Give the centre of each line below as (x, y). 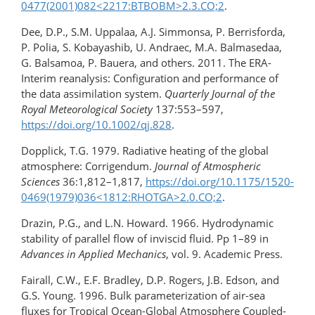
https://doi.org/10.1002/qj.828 (96, 125)
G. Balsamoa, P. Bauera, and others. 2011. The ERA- (146, 63)
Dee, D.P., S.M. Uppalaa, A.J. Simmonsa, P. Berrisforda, (153, 32)
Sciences (42, 182)
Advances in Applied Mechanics (94, 254)
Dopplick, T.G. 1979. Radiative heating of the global (145, 151)
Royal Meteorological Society (87, 109)
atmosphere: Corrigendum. (88, 166)
